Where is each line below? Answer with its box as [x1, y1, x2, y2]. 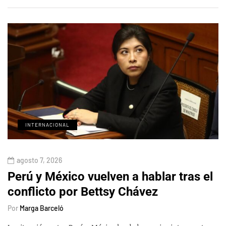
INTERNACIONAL [25, 121, 70, 128]
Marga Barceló [20, 203, 64, 212]
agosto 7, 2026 [17, 155, 62, 164]
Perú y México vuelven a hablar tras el [8, 169, 213, 184]
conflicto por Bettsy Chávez [8, 184, 158, 199]
